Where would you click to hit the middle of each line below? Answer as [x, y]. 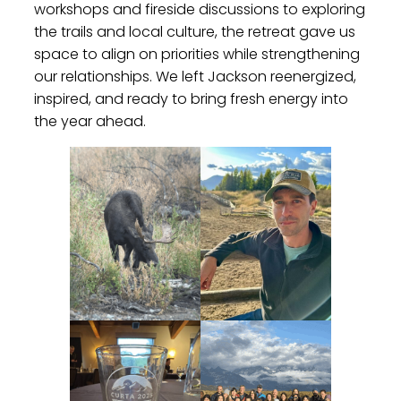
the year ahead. [90, 121]
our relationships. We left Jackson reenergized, [195, 76]
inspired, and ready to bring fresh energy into [191, 98]
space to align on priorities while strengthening [197, 54]
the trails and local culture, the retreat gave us [195, 31]
